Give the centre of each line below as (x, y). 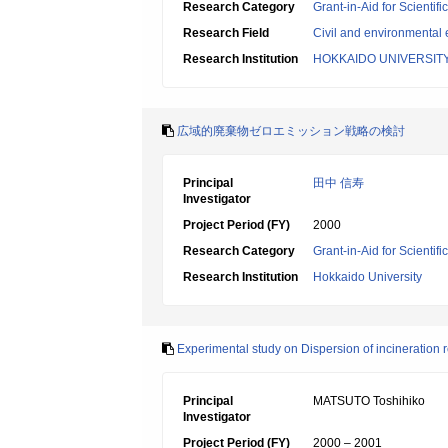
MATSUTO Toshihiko (369, 401)
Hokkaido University (367, 277)
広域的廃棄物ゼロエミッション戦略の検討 (291, 131)
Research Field (226, 33)
